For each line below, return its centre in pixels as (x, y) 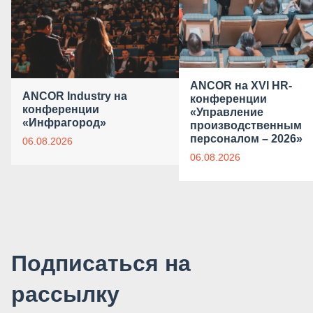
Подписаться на (101, 264)
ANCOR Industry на (74, 96)
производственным (246, 126)
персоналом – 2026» (246, 139)
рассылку (65, 294)
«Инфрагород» (64, 123)
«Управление (226, 112)
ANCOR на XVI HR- (241, 86)
